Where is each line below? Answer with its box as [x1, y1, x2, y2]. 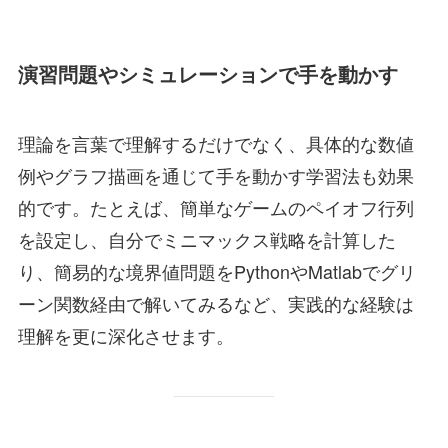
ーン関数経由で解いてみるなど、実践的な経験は [17, 290, 414, 317]
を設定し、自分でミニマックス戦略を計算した [17, 226, 396, 253]
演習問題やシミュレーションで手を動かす [17, 59, 398, 88]
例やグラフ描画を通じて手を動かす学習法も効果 [17, 162, 414, 189]
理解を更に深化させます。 [17, 322, 234, 349]
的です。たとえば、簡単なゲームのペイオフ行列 [17, 194, 414, 221]
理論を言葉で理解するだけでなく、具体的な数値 [17, 130, 414, 157]
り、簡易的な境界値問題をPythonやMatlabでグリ [17, 258, 416, 285]
